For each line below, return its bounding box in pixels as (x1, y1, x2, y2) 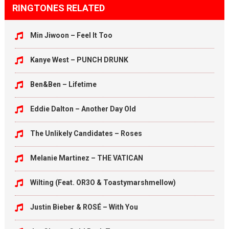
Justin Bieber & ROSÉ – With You (30, 203, 138, 211)
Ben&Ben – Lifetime (30, 80, 97, 88)
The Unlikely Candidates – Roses (30, 129, 142, 138)
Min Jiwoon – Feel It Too (30, 31, 112, 39)
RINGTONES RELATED (12, 3, 105, 13)
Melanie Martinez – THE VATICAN (30, 154, 143, 162)
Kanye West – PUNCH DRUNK (30, 56, 128, 64)
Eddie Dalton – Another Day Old (30, 105, 136, 113)
